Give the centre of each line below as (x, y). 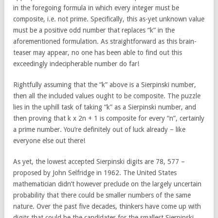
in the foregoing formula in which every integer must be (96, 8)
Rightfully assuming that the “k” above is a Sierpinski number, (105, 85)
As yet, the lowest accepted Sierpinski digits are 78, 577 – (99, 162)
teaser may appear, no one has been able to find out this (98, 53)
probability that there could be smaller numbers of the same (102, 195)
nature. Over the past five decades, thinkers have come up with (107, 206)
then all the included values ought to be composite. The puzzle (107, 96)
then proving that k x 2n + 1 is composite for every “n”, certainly (109, 118)
